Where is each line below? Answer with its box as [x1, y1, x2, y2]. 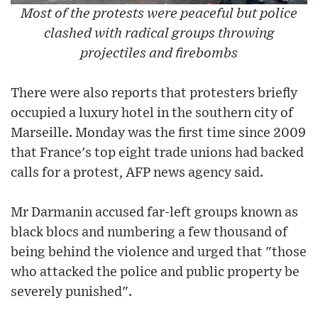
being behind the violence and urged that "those [11, 246, 307, 260]
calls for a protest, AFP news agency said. [11, 166, 263, 180]
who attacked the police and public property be [11, 265, 300, 280]
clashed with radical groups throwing [43, 27, 275, 41]
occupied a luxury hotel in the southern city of [11, 106, 293, 121]
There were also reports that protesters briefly [11, 87, 297, 101]
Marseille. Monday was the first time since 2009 [11, 126, 306, 141]
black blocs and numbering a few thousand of [11, 226, 287, 240]
